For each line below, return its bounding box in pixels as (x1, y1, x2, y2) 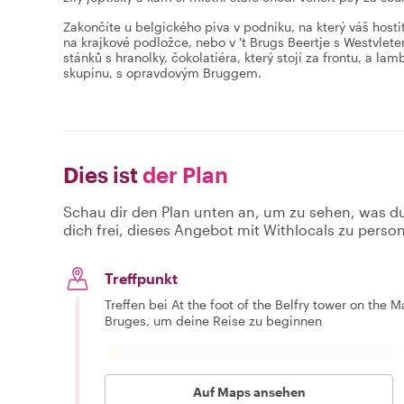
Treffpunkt (105, 269, 178, 287)
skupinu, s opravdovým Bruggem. (63, 64, 262, 80)
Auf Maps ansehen (192, 383, 306, 399)
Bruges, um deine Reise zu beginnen (105, 312, 322, 328)
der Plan (138, 161, 228, 188)
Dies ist (63, 161, 138, 188)
